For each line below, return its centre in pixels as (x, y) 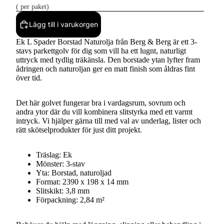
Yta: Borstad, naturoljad (74, 172)
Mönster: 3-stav (60, 163)
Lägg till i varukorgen (63, 24)
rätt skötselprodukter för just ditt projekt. (79, 129)
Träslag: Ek (54, 154)
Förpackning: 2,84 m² (70, 199)
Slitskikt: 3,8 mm (63, 190)
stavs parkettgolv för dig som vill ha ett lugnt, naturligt (101, 50)
